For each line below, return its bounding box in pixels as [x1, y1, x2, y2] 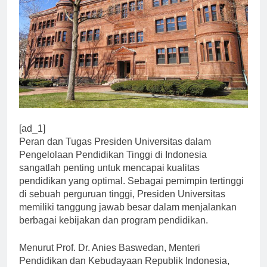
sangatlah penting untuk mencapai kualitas [19, 173, 200, 184]
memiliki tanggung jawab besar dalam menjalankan [19, 212, 237, 223]
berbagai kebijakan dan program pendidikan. [19, 225, 208, 236]
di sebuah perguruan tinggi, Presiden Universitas [19, 199, 225, 210]
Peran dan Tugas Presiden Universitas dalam [19, 147, 211, 157]
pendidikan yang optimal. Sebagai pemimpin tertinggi [19, 186, 244, 197]
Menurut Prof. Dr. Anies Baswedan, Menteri [19, 253, 200, 263]
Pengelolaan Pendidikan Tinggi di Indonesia [19, 160, 207, 170]
